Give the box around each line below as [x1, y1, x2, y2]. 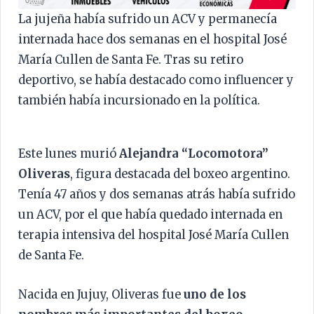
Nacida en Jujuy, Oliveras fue [18, 287, 184, 302]
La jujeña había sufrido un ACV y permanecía [18, 11, 277, 27]
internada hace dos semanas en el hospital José [18, 32, 287, 47]
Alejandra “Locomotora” [119, 146, 268, 161]
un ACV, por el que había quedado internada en [18, 207, 282, 222]
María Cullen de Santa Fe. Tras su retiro [18, 52, 243, 67]
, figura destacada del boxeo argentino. [70, 166, 290, 182]
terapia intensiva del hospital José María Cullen [18, 227, 289, 243]
